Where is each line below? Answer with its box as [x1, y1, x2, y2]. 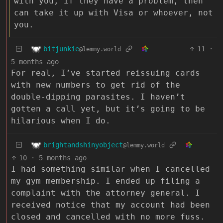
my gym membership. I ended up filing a [11, 176, 200, 186]
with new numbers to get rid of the [11, 80, 180, 90]
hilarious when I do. [11, 116, 111, 126]
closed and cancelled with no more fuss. [11, 212, 205, 222]
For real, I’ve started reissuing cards [11, 68, 200, 78]
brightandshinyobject [43, 140, 123, 149]
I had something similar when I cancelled [11, 164, 210, 174]
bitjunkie [43, 44, 79, 53]
